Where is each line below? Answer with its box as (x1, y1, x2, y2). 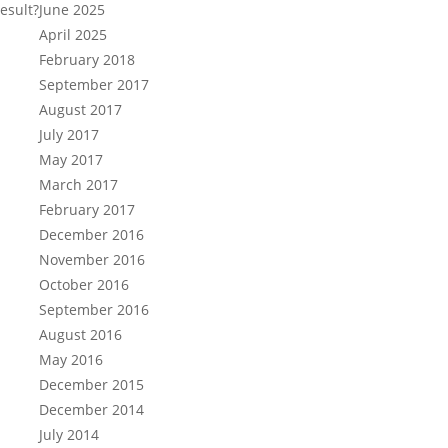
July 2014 (39, 425, 100, 444)
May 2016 (39, 350, 104, 369)
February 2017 (39, 200, 136, 219)
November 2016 (39, 250, 146, 269)
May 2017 (39, 150, 104, 169)
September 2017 (39, 75, 150, 94)
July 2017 (39, 125, 100, 144)
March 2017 (39, 175, 119, 194)
